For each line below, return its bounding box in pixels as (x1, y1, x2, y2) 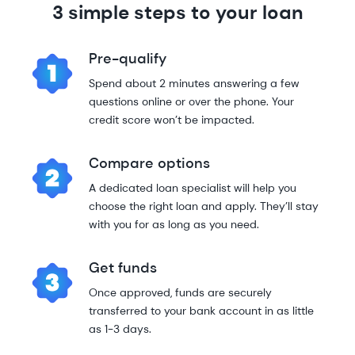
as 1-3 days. (89, 322, 158, 336)
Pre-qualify (89, 49, 166, 68)
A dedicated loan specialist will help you (89, 181, 296, 195)
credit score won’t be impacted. (89, 113, 254, 127)
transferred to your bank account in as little (89, 303, 314, 318)
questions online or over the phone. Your (89, 94, 294, 109)
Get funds (89, 258, 157, 277)
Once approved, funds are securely (89, 285, 272, 300)
